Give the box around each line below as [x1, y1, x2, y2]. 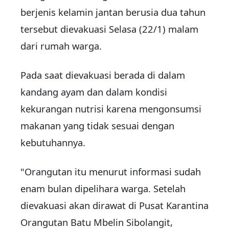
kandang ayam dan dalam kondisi [20, 85, 167, 99]
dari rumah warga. [20, 39, 102, 53]
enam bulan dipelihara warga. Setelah [20, 182, 186, 195]
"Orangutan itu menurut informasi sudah [20, 165, 201, 178]
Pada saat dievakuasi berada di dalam [20, 68, 185, 82]
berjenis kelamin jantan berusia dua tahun [20, 6, 205, 19]
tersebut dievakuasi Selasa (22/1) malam [20, 22, 198, 36]
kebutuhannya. [20, 136, 85, 149]
